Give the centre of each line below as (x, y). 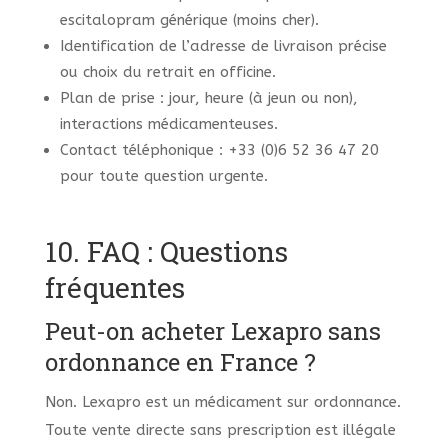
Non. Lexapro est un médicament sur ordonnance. (222, 402)
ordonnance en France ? (180, 362)
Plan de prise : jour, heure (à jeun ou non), (208, 98)
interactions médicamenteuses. (168, 124)
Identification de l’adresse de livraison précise (223, 46)
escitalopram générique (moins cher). (189, 20)
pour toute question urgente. (163, 176)
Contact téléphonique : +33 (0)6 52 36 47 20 (219, 150)
